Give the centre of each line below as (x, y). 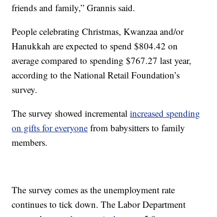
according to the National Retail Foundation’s (96, 75)
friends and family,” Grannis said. (74, 8)
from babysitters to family (137, 128)
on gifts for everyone (50, 128)
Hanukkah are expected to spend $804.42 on (95, 46)
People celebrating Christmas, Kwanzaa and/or (98, 31)
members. (30, 142)
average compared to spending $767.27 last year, (102, 61)
